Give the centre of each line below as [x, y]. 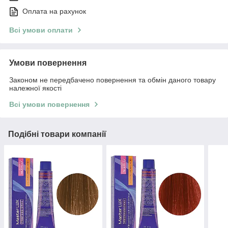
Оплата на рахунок [54, 11]
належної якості [35, 88]
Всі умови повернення [49, 105]
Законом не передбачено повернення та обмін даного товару [112, 80]
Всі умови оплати [41, 30]
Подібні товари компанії [57, 134]
